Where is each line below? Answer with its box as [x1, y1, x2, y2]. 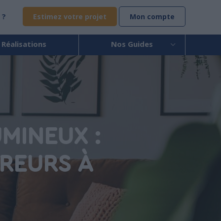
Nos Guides [111, 39, 153, 49]
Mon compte [130, 12, 175, 21]
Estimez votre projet [33, 12, 107, 21]
